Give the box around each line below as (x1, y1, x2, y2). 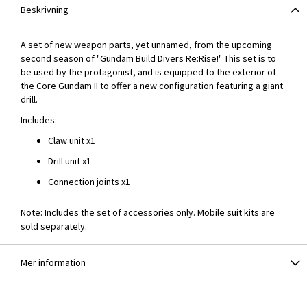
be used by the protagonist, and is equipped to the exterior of (21, 66, 276, 78)
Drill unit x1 (48, 155, 91, 167)
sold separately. (21, 220, 87, 232)
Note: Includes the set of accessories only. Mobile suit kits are (21, 206, 275, 219)
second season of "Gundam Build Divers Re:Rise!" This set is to (21, 52, 276, 64)
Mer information (21, 256, 86, 269)
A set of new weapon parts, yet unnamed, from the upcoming (21, 38, 272, 51)
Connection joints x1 (48, 175, 130, 188)
